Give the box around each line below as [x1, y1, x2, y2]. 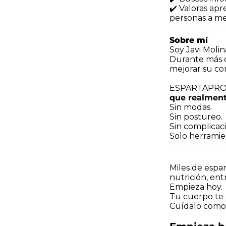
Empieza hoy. [169, 182, 222, 192]
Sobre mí [169, 35, 208, 45]
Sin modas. [169, 102, 212, 112]
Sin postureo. [169, 112, 222, 122]
